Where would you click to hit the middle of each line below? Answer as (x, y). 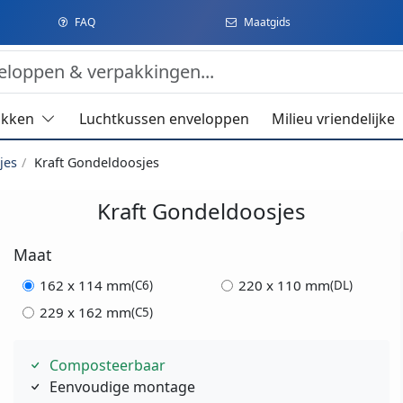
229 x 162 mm (85, 313)
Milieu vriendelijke (334, 119)
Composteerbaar (108, 366)
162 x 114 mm (85, 286)
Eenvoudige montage (123, 387)
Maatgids (267, 22)
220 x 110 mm (284, 286)
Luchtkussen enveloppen (164, 119)
